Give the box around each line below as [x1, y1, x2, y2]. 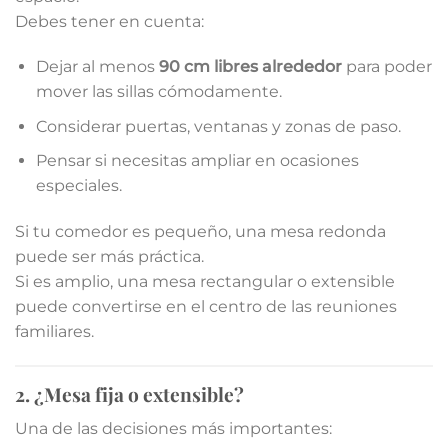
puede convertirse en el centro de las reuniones [15, 297, 397, 317]
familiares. [15, 322, 94, 342]
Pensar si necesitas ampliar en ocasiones [35, 151, 359, 171]
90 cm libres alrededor [158, 57, 342, 77]
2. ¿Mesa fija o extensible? [15, 381, 244, 408]
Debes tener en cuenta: [15, 11, 204, 31]
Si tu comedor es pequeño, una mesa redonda [15, 222, 386, 242]
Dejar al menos [35, 57, 159, 77]
